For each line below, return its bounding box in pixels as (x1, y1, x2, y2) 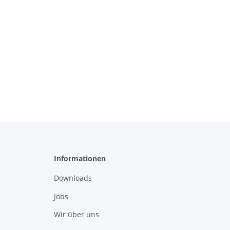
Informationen (53, 154, 106, 164)
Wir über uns (53, 209, 99, 220)
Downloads (53, 173, 92, 183)
